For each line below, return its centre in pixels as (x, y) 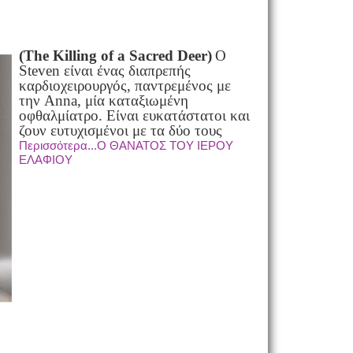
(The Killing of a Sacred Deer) (115, 56)
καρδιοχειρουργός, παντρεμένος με (124, 85)
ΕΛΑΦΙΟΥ (45, 160)
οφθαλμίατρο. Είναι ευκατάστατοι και (134, 115)
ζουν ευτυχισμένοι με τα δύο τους (120, 130)
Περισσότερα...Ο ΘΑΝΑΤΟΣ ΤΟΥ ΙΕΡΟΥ (126, 145)
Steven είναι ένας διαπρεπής (104, 71)
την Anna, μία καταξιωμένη (103, 100)
